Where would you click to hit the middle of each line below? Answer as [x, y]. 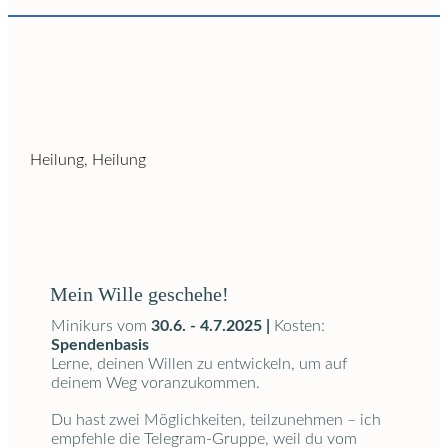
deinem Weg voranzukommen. [155, 383]
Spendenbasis [100, 345]
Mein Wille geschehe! [139, 294]
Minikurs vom [101, 326]
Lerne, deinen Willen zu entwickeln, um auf [199, 364]
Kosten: [299, 326]
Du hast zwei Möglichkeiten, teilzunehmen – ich [216, 420]
